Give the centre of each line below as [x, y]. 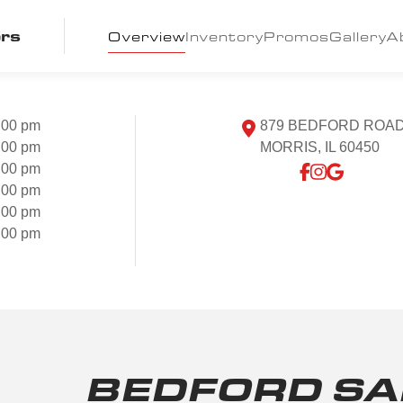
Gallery [358, 36]
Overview [147, 36]
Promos [296, 36]
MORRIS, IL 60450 [319, 147]
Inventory [224, 36]
